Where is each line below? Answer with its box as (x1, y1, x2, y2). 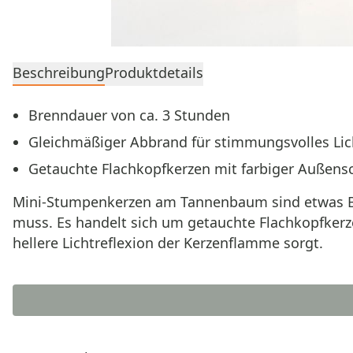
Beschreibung (13, 63, 105, 82)
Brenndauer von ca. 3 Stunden (28, 106, 230, 124)
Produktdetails (105, 63, 203, 82)
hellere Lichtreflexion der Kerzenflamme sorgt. (13, 233, 323, 252)
